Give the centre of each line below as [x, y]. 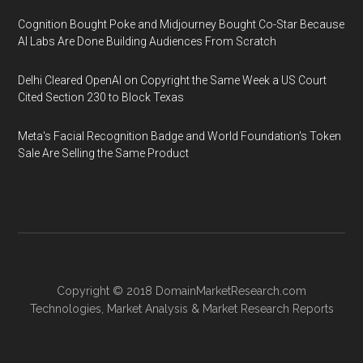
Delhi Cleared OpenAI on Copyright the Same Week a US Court [173, 80]
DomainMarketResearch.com [231, 291]
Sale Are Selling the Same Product [104, 153]
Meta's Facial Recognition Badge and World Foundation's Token [180, 136]
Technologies [65, 309]
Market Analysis [147, 309]
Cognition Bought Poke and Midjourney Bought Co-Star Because [181, 24]
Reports [311, 309]
